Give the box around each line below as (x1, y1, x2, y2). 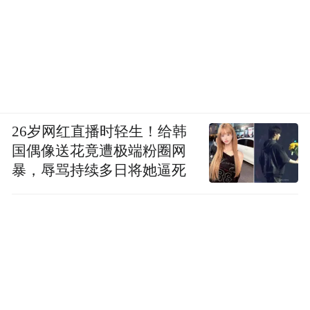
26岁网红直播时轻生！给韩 (12, 123, 188, 139)
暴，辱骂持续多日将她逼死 (12, 162, 187, 178)
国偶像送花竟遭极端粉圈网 (12, 143, 187, 158)
